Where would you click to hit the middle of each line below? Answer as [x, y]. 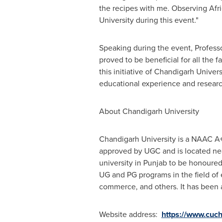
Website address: [130, 214]
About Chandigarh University [149, 111]
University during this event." [148, 20]
